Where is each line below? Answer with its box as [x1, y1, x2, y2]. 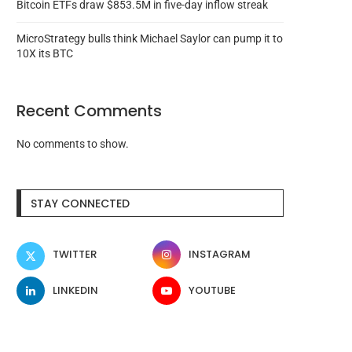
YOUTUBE [189, 282, 236, 298]
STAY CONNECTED [31, 195, 130, 211]
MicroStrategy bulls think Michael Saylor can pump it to [16, 31, 283, 45]
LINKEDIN [53, 282, 98, 298]
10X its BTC [16, 46, 73, 60]
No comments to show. [16, 137, 129, 150]
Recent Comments [16, 99, 162, 122]
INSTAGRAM [189, 246, 251, 262]
